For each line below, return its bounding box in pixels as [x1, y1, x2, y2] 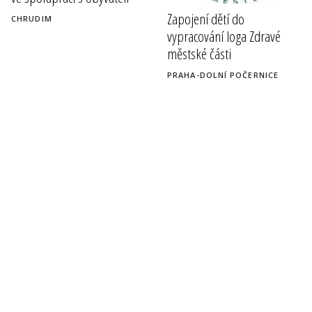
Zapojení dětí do [167, 9, 244, 29]
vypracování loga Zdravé [167, 26, 281, 47]
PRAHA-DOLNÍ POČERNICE [167, 69, 279, 80]
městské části [167, 44, 231, 64]
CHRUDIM [11, 13, 52, 24]
